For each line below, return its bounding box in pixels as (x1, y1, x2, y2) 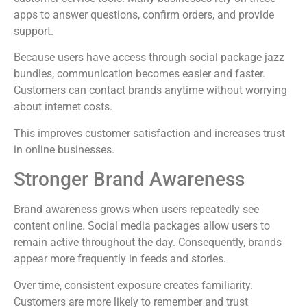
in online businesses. (14, 143, 114, 156)
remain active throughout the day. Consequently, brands (14, 236, 282, 249)
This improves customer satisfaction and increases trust (14, 126, 285, 140)
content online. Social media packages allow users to (14, 219, 270, 233)
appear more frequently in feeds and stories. (14, 252, 226, 266)
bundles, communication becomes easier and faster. (14, 67, 265, 81)
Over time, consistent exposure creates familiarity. (14, 278, 253, 292)
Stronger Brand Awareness (14, 168, 245, 191)
